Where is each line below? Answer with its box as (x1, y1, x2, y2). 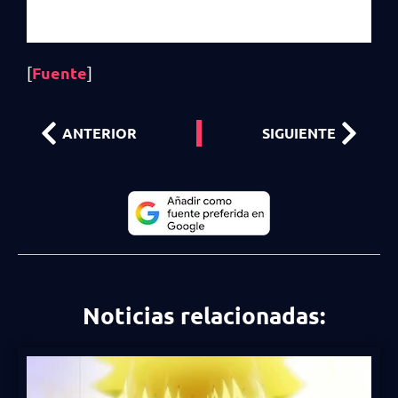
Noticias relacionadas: (82, 299, 325, 330)
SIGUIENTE (262, 123, 336, 143)
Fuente (32, 61, 87, 83)
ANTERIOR (62, 123, 137, 143)
